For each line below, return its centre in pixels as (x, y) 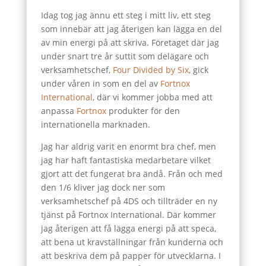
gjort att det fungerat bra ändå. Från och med (132, 174)
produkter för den (143, 111)
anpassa (58, 111)
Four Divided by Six (151, 70)
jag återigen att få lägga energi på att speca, (128, 228)
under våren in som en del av (100, 83)
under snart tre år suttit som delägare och (125, 56)
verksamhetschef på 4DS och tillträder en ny (129, 201)
